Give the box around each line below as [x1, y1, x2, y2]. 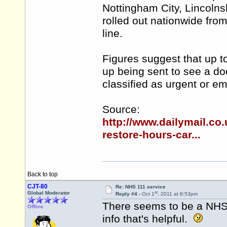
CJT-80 [27, 183, 48, 190]
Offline [27, 204, 44, 209]
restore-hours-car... [102, 129, 201, 141]
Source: [102, 103, 140, 116]
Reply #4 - [115, 191, 142, 197]
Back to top [27, 171, 58, 178]
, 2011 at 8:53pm [157, 191, 198, 197]
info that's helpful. [102, 213, 194, 225]
